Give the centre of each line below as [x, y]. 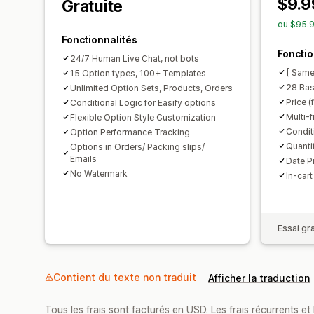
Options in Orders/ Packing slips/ [137, 146]
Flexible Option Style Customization [143, 117]
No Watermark [99, 173]
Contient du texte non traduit [125, 277]
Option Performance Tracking [130, 132]
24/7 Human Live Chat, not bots [135, 58]
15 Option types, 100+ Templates [138, 73]
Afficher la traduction [259, 278]
